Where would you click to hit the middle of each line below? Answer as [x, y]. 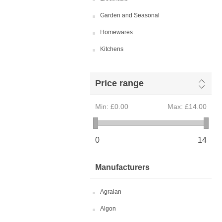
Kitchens [112, 49]
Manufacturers [122, 167]
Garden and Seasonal [130, 15]
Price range [119, 83]
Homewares [116, 32]
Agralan [111, 192]
